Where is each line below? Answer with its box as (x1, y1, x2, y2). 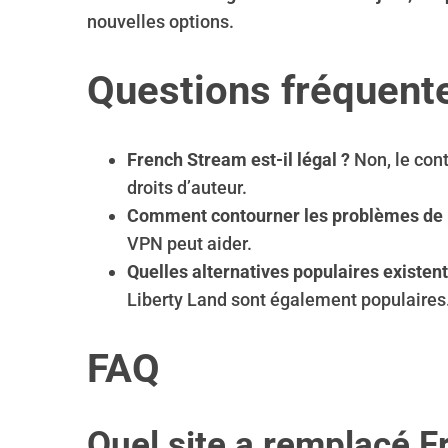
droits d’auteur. (127, 177, 247, 198)
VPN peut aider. (127, 233, 252, 254)
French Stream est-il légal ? (127, 149, 350, 170)
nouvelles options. (87, 11, 234, 32)
